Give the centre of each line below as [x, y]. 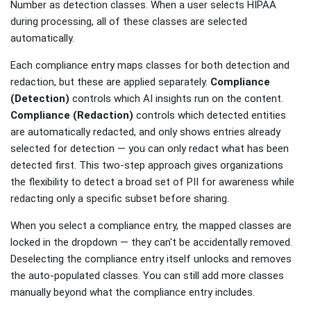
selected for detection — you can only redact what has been [150, 149]
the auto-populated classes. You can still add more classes [147, 276]
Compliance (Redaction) [72, 116]
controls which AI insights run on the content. [176, 99]
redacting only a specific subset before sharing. [120, 199]
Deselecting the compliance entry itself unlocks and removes [151, 259]
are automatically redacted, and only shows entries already [145, 132]
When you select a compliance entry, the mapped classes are [151, 226]
